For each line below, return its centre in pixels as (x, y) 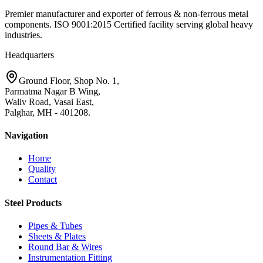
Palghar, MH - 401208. (48, 112)
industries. (23, 35)
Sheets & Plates (57, 236)
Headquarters (29, 55)
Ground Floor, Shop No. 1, (69, 80)
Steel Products (33, 203)
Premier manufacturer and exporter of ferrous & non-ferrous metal (127, 14)
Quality (42, 169)
